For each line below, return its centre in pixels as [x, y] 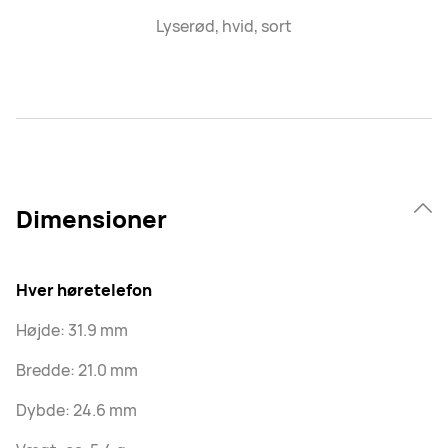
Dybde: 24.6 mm [76, 409]
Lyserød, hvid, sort [224, 25]
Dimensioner [91, 218]
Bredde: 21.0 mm [77, 369]
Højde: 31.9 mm [72, 329]
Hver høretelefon [84, 289]
